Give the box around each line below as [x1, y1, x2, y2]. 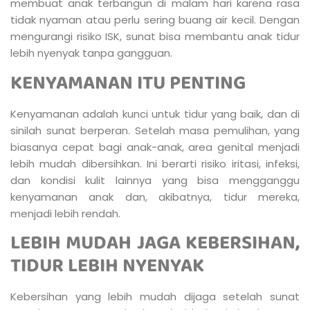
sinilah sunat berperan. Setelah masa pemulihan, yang [10, 122, 300, 138]
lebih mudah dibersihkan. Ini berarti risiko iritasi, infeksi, [10, 156, 300, 171]
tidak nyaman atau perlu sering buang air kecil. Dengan [10, 12, 300, 28]
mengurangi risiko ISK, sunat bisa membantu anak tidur [10, 29, 300, 44]
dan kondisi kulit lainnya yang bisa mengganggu [10, 172, 300, 188]
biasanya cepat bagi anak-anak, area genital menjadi [10, 139, 300, 154]
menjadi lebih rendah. [10, 206, 120, 221]
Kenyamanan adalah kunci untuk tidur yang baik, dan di [10, 106, 300, 121]
